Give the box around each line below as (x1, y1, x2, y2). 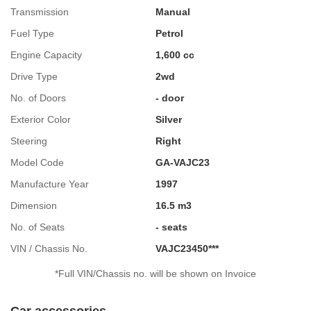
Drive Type (10, 70, 58, 82)
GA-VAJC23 (155, 156, 210, 168)
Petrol (155, 27, 183, 39)
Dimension (10, 199, 57, 211)
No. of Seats (10, 221, 65, 233)
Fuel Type (10, 27, 54, 39)
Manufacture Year (10, 178, 89, 190)
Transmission (10, 6, 69, 17)
